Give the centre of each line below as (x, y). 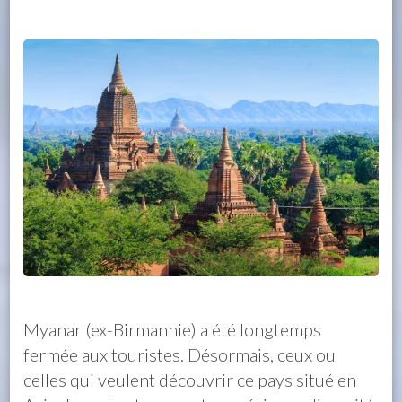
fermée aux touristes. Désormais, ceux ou (180, 354)
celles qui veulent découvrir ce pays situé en (190, 379)
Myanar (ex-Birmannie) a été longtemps (173, 329)
